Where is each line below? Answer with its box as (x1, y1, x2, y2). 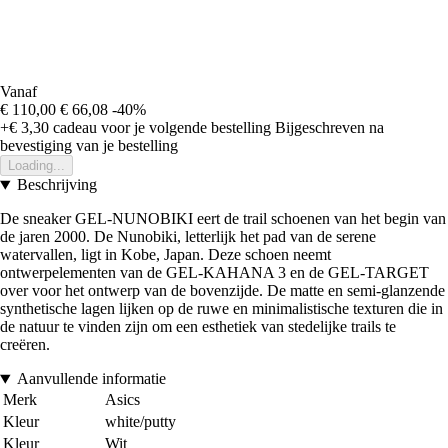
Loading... (8, 158, 65, 174)
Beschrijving (16, 176, 97, 194)
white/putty (105, 413, 176, 431)
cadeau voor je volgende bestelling (49, 119, 271, 137)
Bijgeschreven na (275, 119, 384, 137)
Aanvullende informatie (16, 370, 166, 388)
